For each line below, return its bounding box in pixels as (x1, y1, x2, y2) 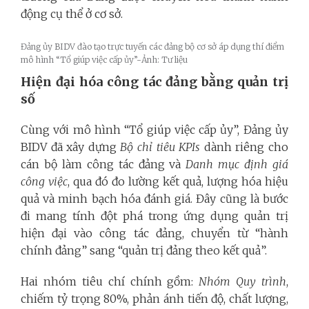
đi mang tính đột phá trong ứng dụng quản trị (21, 208, 288, 223)
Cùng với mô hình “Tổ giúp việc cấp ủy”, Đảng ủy (21, 122, 288, 137)
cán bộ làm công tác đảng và (21, 157, 186, 171)
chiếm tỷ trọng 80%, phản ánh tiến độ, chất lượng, (21, 291, 288, 306)
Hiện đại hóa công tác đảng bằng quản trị (21, 73, 288, 90)
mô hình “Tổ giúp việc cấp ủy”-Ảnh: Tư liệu (21, 54, 188, 65)
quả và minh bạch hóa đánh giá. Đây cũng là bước (21, 191, 288, 206)
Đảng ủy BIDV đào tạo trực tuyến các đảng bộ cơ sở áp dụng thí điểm (21, 41, 284, 52)
